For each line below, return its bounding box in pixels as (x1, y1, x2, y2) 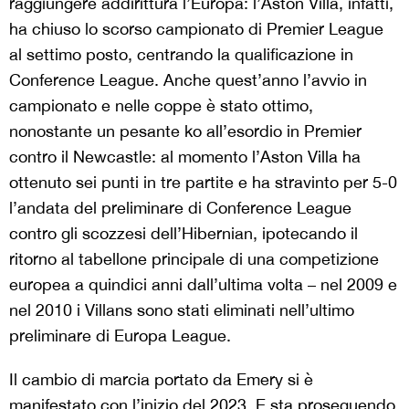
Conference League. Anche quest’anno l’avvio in (9, 69, 367, 89)
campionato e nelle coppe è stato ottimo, (9, 95, 313, 115)
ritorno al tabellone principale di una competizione (9, 248, 379, 268)
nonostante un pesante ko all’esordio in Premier (9, 121, 362, 141)
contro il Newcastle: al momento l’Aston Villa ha (9, 146, 361, 166)
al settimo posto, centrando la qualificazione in (9, 44, 353, 64)
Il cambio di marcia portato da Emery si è (9, 369, 313, 389)
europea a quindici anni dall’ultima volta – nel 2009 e (9, 274, 397, 294)
